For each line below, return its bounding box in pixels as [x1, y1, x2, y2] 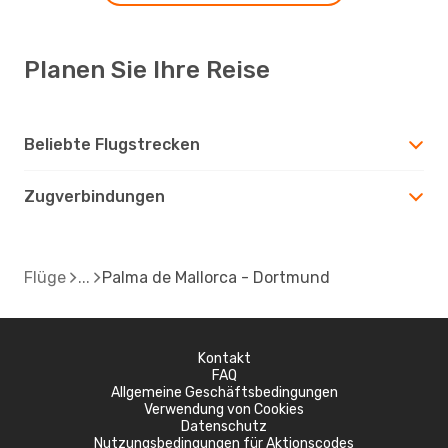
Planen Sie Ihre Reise [24, 55, 270, 84]
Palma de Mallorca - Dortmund [102, 267, 330, 287]
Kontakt [197, 349, 251, 367]
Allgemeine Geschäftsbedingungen [110, 383, 338, 401]
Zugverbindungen [24, 186, 165, 206]
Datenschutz [181, 417, 267, 435]
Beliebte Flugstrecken [24, 134, 200, 154]
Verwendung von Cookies [144, 400, 304, 418]
